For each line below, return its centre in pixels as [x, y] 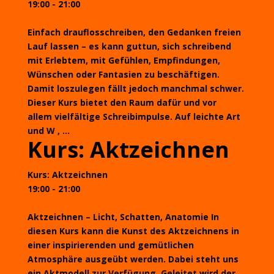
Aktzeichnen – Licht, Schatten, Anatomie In [123, 217]
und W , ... [48, 131]
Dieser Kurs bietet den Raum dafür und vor [122, 102]
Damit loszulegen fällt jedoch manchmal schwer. [135, 88]
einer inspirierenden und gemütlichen [110, 245]
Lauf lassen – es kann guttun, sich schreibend [129, 46]
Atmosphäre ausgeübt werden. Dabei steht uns [133, 259]
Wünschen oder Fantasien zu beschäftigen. [123, 74]
